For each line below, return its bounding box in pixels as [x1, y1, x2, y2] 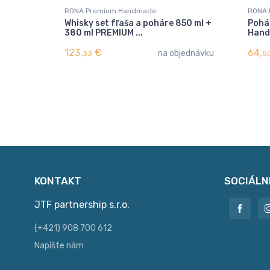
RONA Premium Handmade [64, 6, 156, 15]
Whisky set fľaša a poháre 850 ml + [64, 17, 212, 28]
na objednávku [158, 48, 214, 58]
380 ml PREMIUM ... [64, 27, 143, 38]
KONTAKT [34, 174, 81, 187]
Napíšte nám [34, 240, 84, 251]
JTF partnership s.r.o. [34, 198, 130, 210]
